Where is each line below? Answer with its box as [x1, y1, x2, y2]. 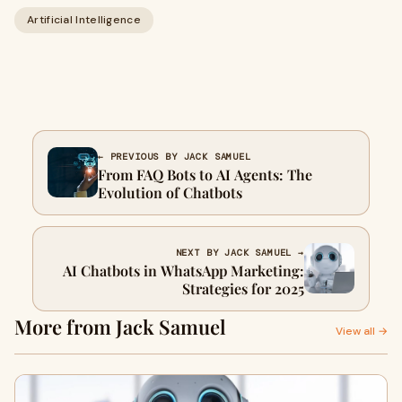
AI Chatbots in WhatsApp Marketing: [63, 260, 304, 280]
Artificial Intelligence [27, 12, 141, 27]
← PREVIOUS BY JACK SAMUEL [98, 150, 251, 162]
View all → [336, 323, 388, 338]
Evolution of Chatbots [98, 182, 242, 202]
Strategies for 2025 [182, 278, 304, 298]
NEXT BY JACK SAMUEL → [175, 246, 304, 258]
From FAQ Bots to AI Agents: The [98, 164, 312, 184]
